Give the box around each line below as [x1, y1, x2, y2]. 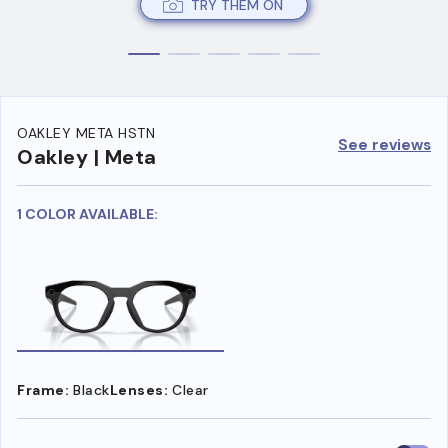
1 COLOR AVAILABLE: [17, 205, 158, 224]
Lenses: [109, 380, 168, 399]
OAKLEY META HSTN [17, 124, 155, 143]
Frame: [17, 380, 69, 399]
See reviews [338, 134, 431, 155]
